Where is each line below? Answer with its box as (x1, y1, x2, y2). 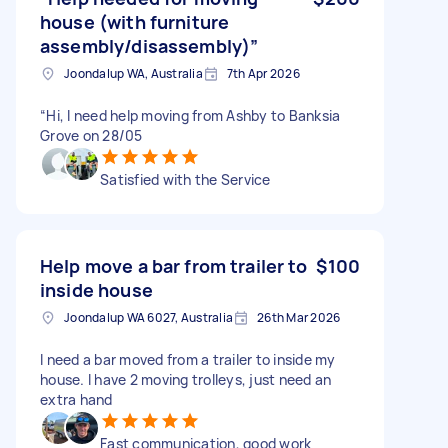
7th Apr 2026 (226, 64, 300, 82)
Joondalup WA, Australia (64, 64, 203, 82)
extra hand (40, 389, 113, 409)
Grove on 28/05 (40, 125, 143, 145)
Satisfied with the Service (100, 169, 271, 189)
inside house (40, 277, 153, 302)
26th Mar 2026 (257, 308, 341, 326)
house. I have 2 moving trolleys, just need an (40, 369, 332, 389)
